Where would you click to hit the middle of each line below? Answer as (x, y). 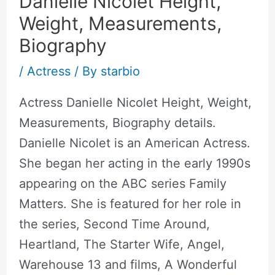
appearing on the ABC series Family (122, 183)
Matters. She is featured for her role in (130, 203)
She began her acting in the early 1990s (134, 163)
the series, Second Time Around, (114, 224)
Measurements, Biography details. (117, 122)
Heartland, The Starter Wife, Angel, (122, 244)
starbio (120, 71)
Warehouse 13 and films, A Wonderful (128, 264)
